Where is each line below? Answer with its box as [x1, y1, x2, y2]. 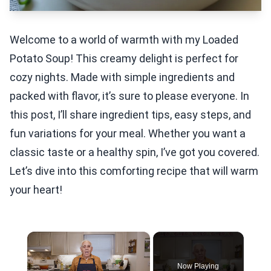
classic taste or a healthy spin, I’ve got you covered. [10, 146, 260, 158]
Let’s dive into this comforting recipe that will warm [10, 165, 258, 177]
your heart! [10, 183, 62, 196]
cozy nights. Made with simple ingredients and [10, 71, 235, 83]
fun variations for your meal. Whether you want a [10, 127, 246, 140]
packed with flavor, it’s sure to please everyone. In [10, 90, 249, 102]
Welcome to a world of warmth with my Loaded [10, 33, 238, 46]
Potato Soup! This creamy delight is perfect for [10, 52, 238, 65]
